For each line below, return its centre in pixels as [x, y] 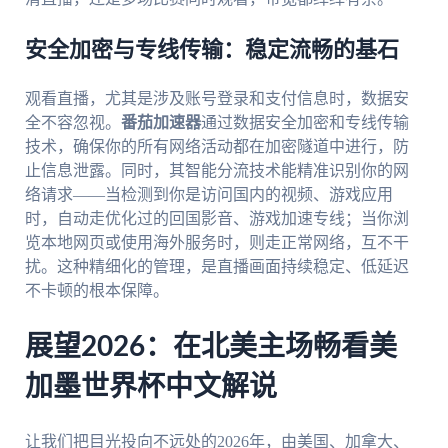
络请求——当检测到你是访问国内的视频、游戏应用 [208, 195]
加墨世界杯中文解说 [150, 387]
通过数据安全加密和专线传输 [304, 123]
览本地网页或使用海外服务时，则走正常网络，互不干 [216, 243]
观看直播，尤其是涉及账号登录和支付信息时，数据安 [216, 99]
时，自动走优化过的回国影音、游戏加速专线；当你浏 [216, 219]
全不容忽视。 [72, 123]
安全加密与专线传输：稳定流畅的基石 [211, 50]
